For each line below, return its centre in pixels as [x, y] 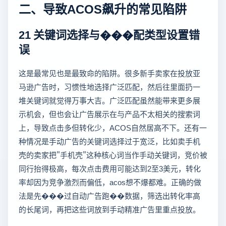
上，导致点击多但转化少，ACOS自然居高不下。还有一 [113, 128]
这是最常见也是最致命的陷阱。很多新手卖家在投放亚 [109, 73]
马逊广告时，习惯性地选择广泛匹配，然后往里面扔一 [109, 87]
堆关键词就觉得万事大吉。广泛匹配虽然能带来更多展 [109, 100]
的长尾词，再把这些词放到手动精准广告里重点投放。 [109, 209]
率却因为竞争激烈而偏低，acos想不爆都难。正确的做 [110, 182]
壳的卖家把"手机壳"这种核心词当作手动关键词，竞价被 [113, 155]
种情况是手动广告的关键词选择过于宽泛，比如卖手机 [109, 141]
